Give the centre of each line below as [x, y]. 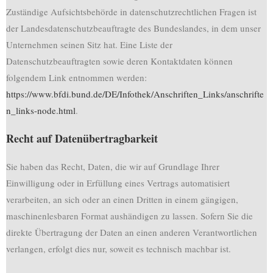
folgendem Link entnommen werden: [76, 77]
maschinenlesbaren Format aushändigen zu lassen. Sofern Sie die [129, 216]
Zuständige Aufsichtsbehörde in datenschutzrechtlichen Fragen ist [131, 12]
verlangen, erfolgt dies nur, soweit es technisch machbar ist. [119, 249]
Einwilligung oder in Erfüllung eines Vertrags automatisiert [118, 183]
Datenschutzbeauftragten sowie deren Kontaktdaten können [119, 61]
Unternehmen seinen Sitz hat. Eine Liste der [89, 44]
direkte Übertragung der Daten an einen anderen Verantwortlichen [132, 232]
